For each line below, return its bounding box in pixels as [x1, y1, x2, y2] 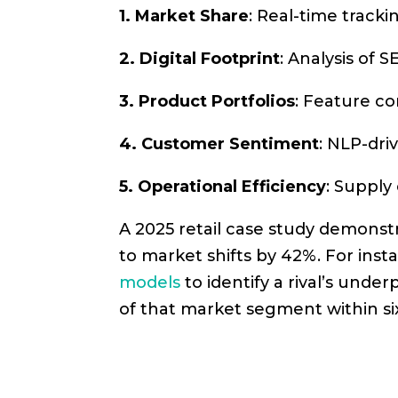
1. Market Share [119, 5, 250, 26]
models [119, 272, 181, 292]
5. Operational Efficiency [119, 176, 327, 196]
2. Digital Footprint [119, 48, 281, 68]
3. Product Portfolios [119, 91, 296, 111]
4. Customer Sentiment [119, 133, 320, 154]
